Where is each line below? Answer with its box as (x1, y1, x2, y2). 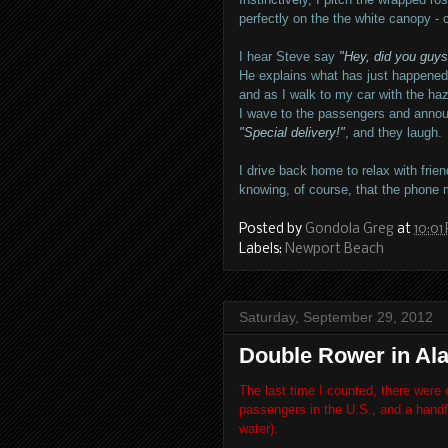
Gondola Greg (305, 221, 394, 237)
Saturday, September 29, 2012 (239, 308, 433, 325)
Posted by (239, 221, 305, 237)
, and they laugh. (345, 125, 442, 140)
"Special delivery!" (239, 125, 345, 140)
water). (239, 420, 278, 436)
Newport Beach (285, 241, 384, 257)
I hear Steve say (239, 49, 339, 64)
